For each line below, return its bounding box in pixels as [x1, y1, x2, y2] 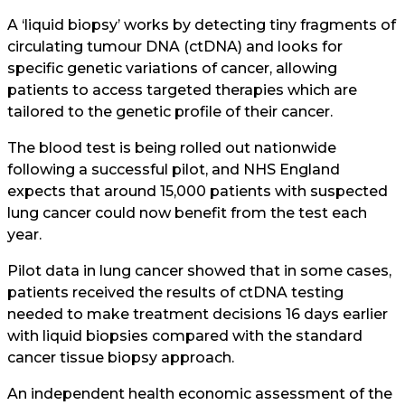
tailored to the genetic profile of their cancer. [7, 103, 333, 120]
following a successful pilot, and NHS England [7, 161, 340, 178]
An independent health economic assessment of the [7, 385, 392, 402]
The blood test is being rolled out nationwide [7, 139, 336, 156]
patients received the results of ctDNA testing [7, 284, 344, 301]
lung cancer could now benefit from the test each [7, 204, 367, 221]
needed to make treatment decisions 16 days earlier [7, 306, 388, 323]
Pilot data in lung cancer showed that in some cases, [7, 262, 391, 279]
